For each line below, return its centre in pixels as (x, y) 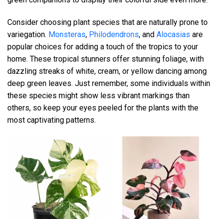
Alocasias (173, 35)
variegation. (28, 35)
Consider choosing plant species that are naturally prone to (108, 22)
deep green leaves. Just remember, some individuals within (109, 84)
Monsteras (67, 35)
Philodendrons (114, 35)
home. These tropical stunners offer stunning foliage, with (106, 59)
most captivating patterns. (52, 120)
